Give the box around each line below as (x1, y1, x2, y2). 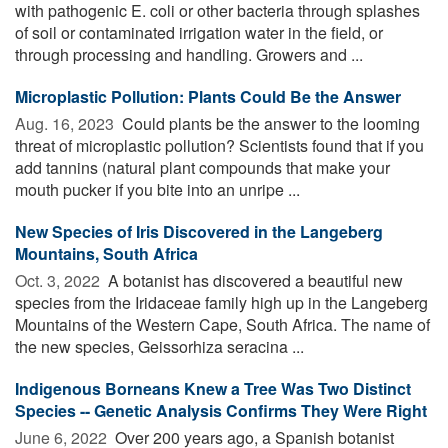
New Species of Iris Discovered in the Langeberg (15, 219, 383, 243)
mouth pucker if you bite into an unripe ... (15, 177, 300, 201)
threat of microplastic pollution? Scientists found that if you (15, 133, 424, 157)
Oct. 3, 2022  (15, 268, 104, 292)
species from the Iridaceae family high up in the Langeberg (15, 290, 428, 314)
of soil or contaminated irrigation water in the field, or (15, 20, 383, 44)
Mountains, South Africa (15, 241, 198, 265)
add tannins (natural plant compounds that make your (15, 155, 390, 179)
